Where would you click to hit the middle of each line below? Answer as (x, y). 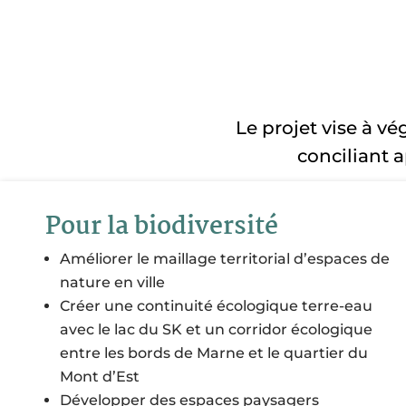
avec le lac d (104, 330)
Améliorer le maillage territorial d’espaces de (225, 259)
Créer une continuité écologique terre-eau (216, 306)
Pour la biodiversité (162, 228)
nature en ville (112, 283)
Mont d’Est (101, 377)
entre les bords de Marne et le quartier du (214, 353)
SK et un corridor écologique (267, 330)
